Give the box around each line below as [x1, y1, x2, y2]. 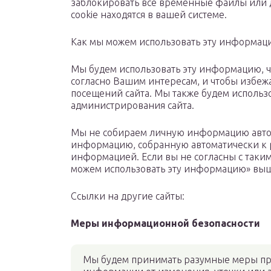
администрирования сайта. [71, 100, 194, 111]
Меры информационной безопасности [71, 218, 260, 229]
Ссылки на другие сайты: [71, 191, 184, 202]
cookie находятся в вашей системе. [71, 9, 227, 21]
